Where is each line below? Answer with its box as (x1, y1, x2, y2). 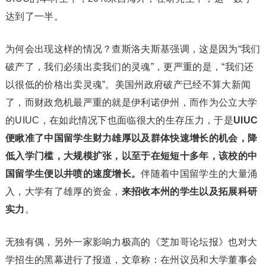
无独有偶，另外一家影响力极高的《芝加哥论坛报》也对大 (5, 237, 258, 248)
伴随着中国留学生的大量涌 (141, 169, 258, 179)
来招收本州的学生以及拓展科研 (121, 186, 258, 197)
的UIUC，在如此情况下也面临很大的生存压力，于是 (5, 115, 233, 126)
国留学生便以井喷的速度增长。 (5, 169, 141, 179)
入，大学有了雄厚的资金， (5, 186, 122, 197)
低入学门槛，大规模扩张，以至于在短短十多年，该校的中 (5, 151, 258, 161)
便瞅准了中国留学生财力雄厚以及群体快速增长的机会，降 (5, 133, 258, 144)
